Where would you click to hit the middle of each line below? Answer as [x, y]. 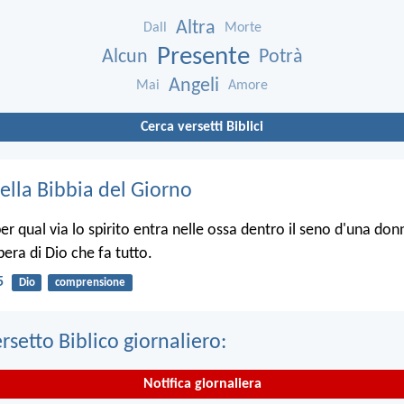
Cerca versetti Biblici [202, 128]
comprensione [90, 282]
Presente [203, 58]
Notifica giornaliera [202, 385]
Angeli [194, 87]
